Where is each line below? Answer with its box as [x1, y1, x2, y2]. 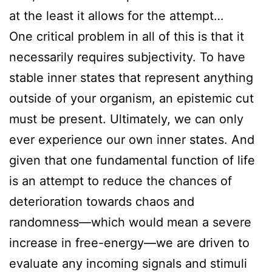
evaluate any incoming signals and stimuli [9, 256, 247, 271]
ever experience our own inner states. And [9, 132, 254, 147]
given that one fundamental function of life [9, 152, 255, 168]
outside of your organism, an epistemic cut [9, 90, 254, 106]
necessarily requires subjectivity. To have [9, 49, 245, 64]
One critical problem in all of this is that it [9, 29, 244, 44]
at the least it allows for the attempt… [9, 8, 223, 23]
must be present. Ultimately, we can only [9, 111, 243, 126]
